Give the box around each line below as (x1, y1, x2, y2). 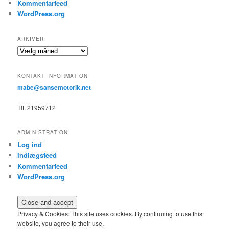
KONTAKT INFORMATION (17, 72, 88, 80)
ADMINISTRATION (17, 129, 68, 136)
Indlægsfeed (17, 150, 57, 161)
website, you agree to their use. (17, 218, 104, 227)
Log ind (17, 140, 42, 150)
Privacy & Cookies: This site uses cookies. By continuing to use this (17, 209, 203, 218)
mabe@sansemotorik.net (17, 83, 91, 93)
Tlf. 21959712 (17, 103, 56, 112)
